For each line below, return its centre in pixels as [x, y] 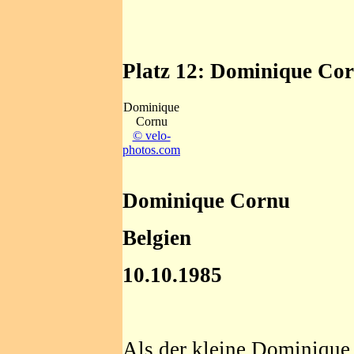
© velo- [151, 136]
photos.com [151, 150]
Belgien [157, 238]
